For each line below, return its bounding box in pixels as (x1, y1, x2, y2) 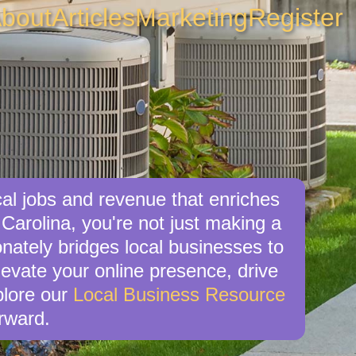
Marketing (135, 3, 248, 32)
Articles (52, 3, 135, 32)
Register (248, 3, 343, 32)
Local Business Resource (73, 283, 285, 305)
